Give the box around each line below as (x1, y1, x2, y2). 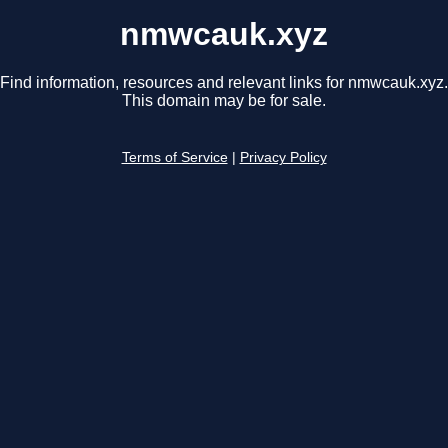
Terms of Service (121, 150, 228, 166)
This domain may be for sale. (122, 92, 326, 110)
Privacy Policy (239, 150, 327, 166)
